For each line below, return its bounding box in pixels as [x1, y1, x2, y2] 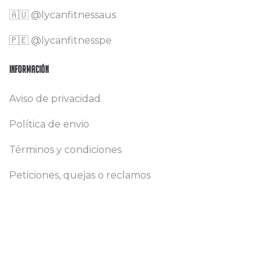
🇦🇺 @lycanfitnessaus [9, 8, 116, 21]
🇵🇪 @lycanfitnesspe [9, 34, 112, 46]
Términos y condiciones [9, 143, 121, 155]
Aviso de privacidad [9, 92, 101, 104]
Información [9, 63, 49, 75]
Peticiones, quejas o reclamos [9, 169, 151, 181]
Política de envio [9, 118, 89, 130]
